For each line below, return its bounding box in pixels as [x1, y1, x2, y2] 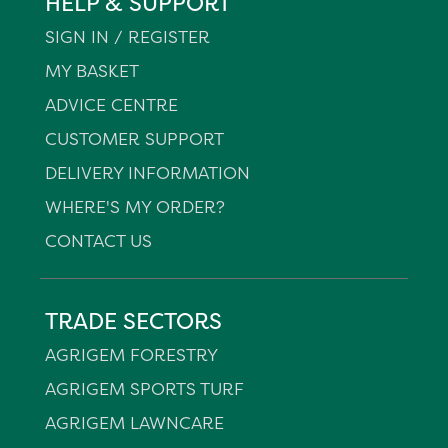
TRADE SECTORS [45, 306, 222, 336]
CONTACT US [45, 229, 152, 252]
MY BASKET [45, 59, 139, 82]
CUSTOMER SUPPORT [45, 127, 224, 150]
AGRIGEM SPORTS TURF [45, 377, 244, 400]
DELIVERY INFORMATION [45, 161, 250, 184]
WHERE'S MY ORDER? [45, 195, 225, 218]
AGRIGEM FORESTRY [45, 343, 218, 366]
